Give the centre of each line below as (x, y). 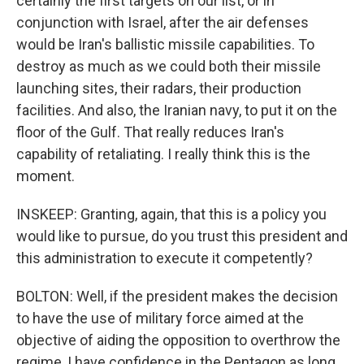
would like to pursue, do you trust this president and (182, 236)
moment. (45, 176)
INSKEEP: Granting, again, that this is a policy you (171, 214)
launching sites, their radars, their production (159, 88)
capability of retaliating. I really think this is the (163, 154)
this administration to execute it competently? (165, 258)
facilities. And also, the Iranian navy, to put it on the (177, 110)
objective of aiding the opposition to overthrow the (178, 340)
